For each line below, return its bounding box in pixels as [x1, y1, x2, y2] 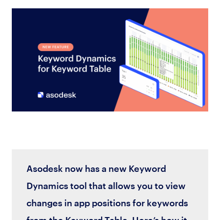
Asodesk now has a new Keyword [26, 163, 166, 174]
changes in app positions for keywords [26, 197, 188, 208]
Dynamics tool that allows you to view [26, 180, 186, 191]
